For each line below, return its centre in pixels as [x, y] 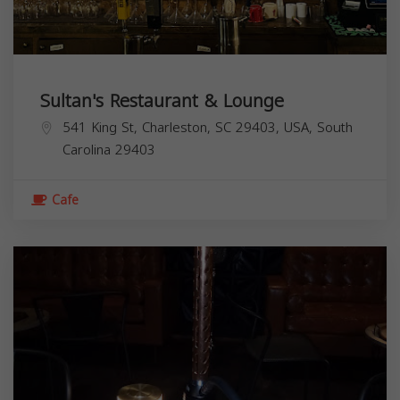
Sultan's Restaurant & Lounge [162, 100]
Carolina [87, 150]
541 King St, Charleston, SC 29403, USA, [190, 127]
